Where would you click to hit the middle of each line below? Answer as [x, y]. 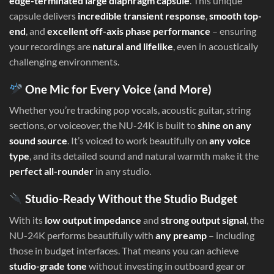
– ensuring [233, 31]
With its [27, 220]
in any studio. [122, 171]
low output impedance [93, 220]
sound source [38, 141]
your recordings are [51, 46]
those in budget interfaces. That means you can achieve [124, 250]
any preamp [181, 235]
